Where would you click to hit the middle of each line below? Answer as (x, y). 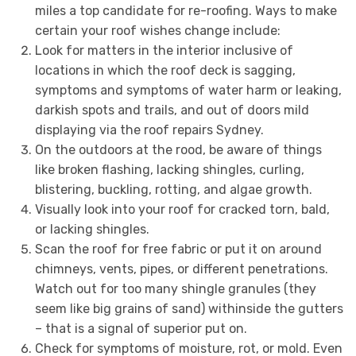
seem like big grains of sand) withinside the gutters (189, 309)
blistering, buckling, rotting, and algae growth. (173, 190)
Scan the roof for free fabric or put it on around (178, 250)
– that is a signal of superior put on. (141, 329)
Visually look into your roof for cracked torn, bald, (182, 210)
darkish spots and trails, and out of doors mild (172, 110)
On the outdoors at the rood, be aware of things (178, 150)
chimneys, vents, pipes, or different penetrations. (181, 269)
